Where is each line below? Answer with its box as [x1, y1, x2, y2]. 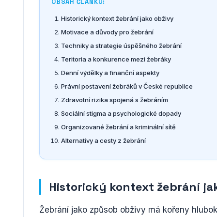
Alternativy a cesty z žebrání [61, 136, 146, 144]
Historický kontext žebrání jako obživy [61, 14, 173, 22]
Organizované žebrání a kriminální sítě [61, 123, 176, 131]
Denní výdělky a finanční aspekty [61, 68, 159, 77]
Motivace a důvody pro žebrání [61, 28, 154, 36]
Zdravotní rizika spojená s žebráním [61, 95, 168, 104]
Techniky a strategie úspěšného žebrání [61, 41, 182, 49]
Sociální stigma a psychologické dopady [61, 109, 181, 117]
